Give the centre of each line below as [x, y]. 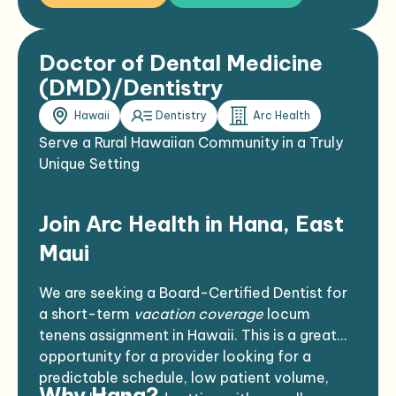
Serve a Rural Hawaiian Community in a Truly [191, 142]
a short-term [86, 314]
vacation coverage [198, 314]
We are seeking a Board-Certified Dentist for [193, 293]
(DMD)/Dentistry [131, 88]
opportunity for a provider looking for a [175, 356]
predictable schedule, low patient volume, [184, 377]
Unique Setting [89, 164]
